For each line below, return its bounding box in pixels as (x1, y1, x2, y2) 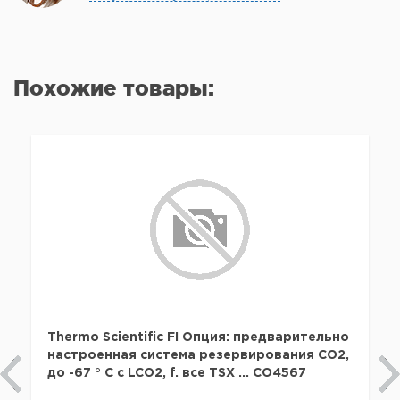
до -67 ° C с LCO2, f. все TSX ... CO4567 (47, 368, 306, 379)
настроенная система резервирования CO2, (47, 350, 349, 362)
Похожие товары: (13, 76, 214, 101)
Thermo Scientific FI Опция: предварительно (47, 332, 349, 344)
